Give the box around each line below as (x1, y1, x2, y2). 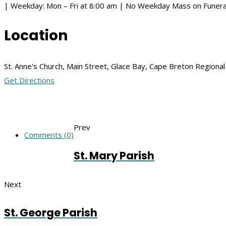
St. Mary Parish (74, 148, 154, 163)
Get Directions (4, 75, 54, 85)
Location (4, 25, 68, 45)
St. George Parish (4, 205, 97, 220)
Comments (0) (24, 129, 74, 140)
